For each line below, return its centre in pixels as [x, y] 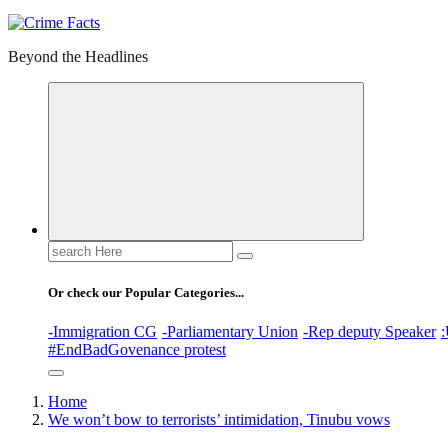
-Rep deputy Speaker [369, 331]
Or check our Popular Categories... [146, 292]
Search [68, 249]
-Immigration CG [102, 331]
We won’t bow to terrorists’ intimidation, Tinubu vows [219, 419]
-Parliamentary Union [230, 331]
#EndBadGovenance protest [137, 349]
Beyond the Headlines [78, 57]
